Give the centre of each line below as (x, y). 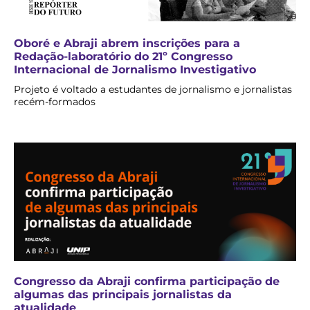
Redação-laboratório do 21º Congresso (123, 57)
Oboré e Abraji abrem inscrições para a (127, 44)
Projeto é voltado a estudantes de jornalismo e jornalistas (153, 90)
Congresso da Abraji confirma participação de (147, 281)
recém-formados (55, 102)
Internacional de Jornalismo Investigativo (135, 70)
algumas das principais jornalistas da (123, 294)
